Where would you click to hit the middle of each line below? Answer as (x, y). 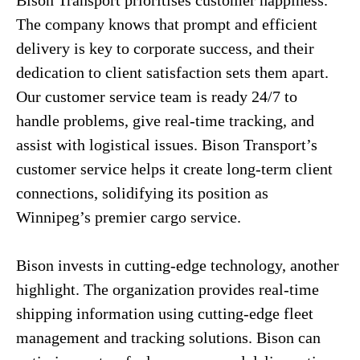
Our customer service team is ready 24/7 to (157, 96)
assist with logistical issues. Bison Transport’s (167, 145)
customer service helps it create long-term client (174, 169)
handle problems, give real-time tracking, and (165, 121)
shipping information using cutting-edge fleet (165, 313)
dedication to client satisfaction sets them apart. (172, 72)
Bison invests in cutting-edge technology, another (178, 265)
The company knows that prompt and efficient (167, 24)
